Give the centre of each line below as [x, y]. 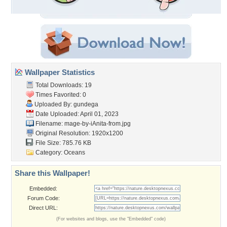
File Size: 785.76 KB [63, 143]
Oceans [74, 153]
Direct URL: [43, 208]
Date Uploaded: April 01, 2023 [76, 114]
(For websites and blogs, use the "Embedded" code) [111, 219]
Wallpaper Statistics [59, 72]
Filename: [49, 124]
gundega [86, 104]
